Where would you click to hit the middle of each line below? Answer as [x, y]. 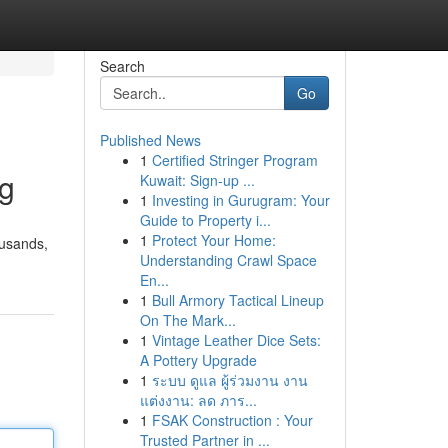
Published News [150, 140]
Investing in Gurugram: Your [240, 200]
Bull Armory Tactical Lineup [237, 300]
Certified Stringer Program [234, 160]
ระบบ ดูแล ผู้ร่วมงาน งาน [229, 380]
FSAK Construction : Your [232, 420]
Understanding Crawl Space [228, 260]
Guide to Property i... [205, 220]
